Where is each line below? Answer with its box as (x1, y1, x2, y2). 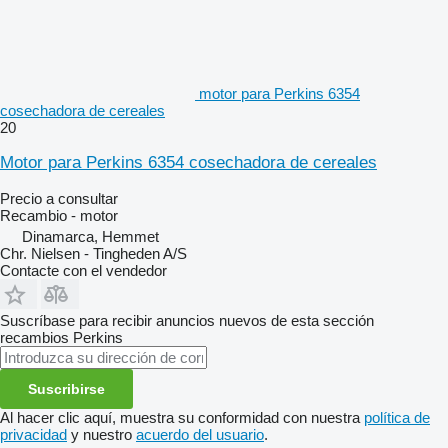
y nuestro (67, 425, 136, 443)
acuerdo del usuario (136, 425, 264, 443)
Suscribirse (28, 380, 105, 397)
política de (364, 408, 430, 426)
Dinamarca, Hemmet (22, 227, 159, 245)
